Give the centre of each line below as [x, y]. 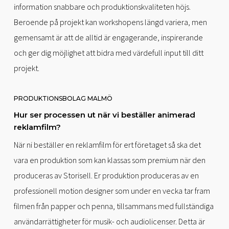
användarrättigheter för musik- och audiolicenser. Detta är [109, 222]
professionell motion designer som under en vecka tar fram [112, 191]
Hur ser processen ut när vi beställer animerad [104, 115]
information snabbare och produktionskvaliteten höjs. [102, 7]
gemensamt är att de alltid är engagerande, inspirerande [108, 38]
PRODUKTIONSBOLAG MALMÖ [63, 99]
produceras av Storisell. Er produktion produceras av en [106, 176]
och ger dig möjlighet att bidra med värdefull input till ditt [108, 53]
